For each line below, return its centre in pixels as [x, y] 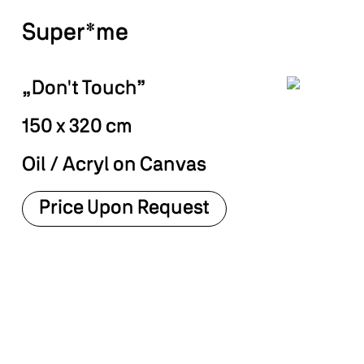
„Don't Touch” [84, 89]
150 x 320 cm [77, 128]
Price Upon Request [124, 209]
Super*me [75, 33]
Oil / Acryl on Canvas [114, 166]
